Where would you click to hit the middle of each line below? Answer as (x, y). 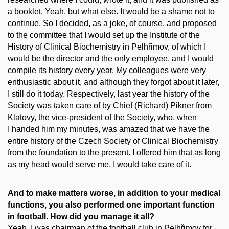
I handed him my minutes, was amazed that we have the (109, 129)
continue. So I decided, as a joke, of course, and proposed (112, 23)
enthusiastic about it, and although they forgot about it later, (113, 82)
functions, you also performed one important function (111, 205)
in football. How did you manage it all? (81, 217)
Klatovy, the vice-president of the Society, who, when (102, 117)
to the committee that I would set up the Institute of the (104, 35)
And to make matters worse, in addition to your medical (114, 193)
